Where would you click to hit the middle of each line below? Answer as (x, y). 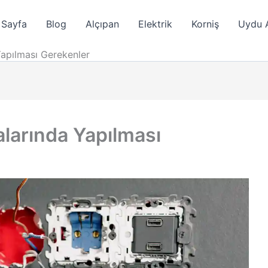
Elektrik (155, 24)
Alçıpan (102, 24)
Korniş (205, 24)
